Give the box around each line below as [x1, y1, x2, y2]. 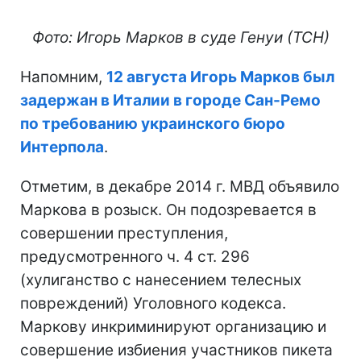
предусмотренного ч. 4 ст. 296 [20, 247, 250, 266]
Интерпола [20, 137, 104, 156]
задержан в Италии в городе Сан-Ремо [20, 90, 321, 110]
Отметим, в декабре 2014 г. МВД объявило [20, 176, 339, 196]
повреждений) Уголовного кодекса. [20, 293, 286, 313]
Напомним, [20, 67, 106, 86]
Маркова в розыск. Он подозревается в [20, 200, 317, 219]
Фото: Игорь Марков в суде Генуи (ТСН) [31, 27, 330, 47]
